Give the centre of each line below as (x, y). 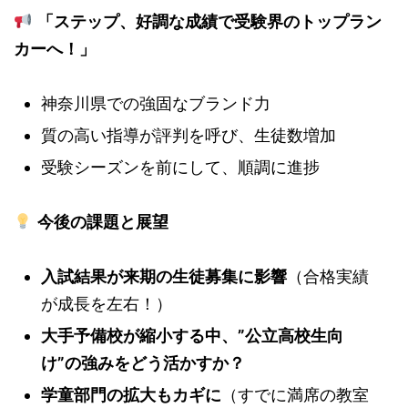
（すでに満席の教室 (295, 395)
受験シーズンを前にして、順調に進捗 (180, 168)
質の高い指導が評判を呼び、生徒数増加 (189, 136)
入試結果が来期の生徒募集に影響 (164, 277)
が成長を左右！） (107, 304)
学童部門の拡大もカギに (131, 395)
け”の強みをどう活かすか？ (143, 363)
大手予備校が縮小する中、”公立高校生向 (192, 336)
